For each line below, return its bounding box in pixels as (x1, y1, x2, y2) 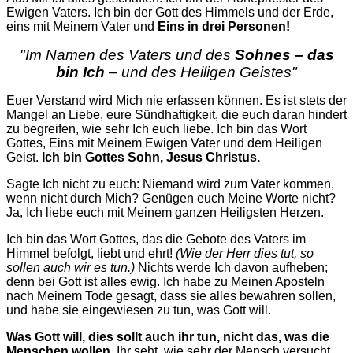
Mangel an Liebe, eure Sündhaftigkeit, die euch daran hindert (6, 108, 347, 122)
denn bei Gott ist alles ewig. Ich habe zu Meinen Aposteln (6, 275, 325, 289)
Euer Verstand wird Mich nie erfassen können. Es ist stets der (6, 94, 347, 108)
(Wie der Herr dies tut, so (176, 247, 314, 261)
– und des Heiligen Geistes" (105, 64, 297, 81)
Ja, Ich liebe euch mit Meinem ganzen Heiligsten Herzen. (6, 206, 324, 220)
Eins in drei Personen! (158, 20, 290, 34)
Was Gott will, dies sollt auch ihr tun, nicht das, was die (6, 330, 329, 344)
